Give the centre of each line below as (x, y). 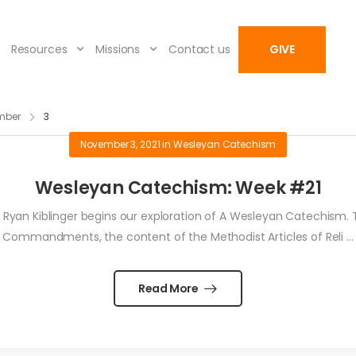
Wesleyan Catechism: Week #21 (178, 188)
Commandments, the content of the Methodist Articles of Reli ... (178, 237)
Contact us (199, 50)
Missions (118, 50)
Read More (169, 289)
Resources (39, 50)
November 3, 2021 (120, 145)
